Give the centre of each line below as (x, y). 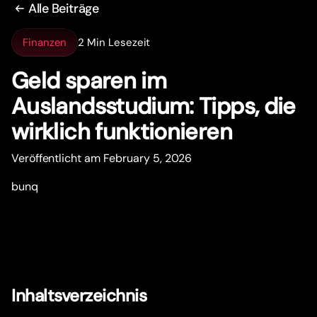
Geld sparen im (89, 81)
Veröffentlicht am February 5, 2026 (102, 158)
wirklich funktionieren (122, 132)
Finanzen (45, 42)
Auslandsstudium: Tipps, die (154, 106)
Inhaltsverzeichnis (79, 296)
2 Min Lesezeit (114, 42)
